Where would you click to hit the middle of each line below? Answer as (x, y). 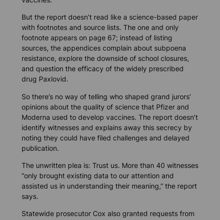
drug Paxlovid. (45, 79)
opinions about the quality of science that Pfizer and (105, 107)
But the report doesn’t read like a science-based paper (110, 17)
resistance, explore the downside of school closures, (105, 58)
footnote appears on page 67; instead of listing (97, 38)
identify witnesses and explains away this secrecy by (107, 127)
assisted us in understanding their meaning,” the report (109, 186)
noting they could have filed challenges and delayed (105, 137)
